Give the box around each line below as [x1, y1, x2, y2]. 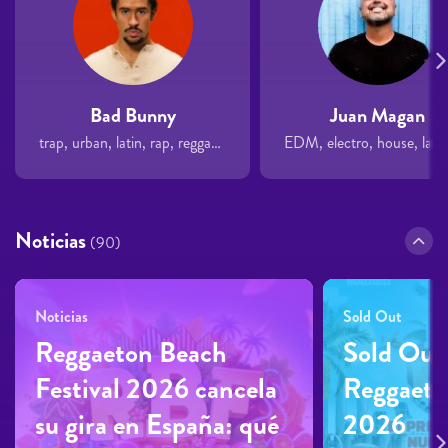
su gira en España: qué [35, 405, 279, 446]
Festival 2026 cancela [35, 369, 277, 410]
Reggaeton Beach [35, 333, 227, 374]
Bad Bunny [89, 101, 176, 131]
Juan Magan [330, 101, 425, 131]
